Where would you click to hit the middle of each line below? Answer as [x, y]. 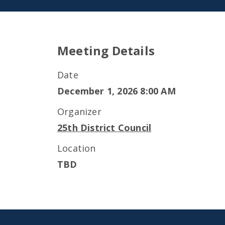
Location [77, 148]
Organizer [79, 111]
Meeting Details [106, 50]
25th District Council [104, 128]
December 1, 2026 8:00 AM [117, 91]
